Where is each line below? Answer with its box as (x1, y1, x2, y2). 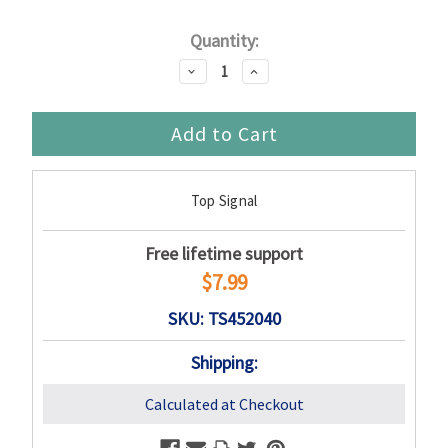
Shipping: (190, 350, 258, 374)
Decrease (184, 60, 243, 79)
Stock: (31, 55, 79, 79)
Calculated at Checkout (144, 393, 304, 414)
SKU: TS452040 (167, 306, 281, 330)
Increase (247, 60, 300, 79)
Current (31, 28, 88, 52)
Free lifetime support (145, 241, 303, 265)
